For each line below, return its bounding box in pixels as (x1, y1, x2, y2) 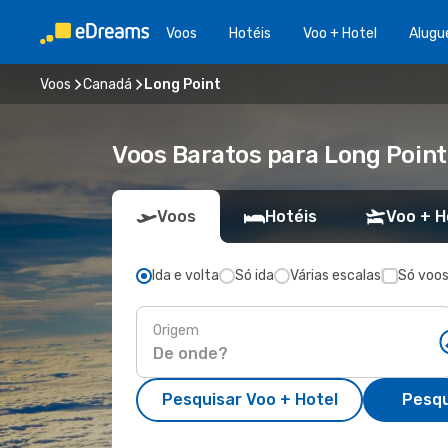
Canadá (83, 75, 132, 93)
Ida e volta (152, 267, 219, 284)
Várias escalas (290, 267, 381, 284)
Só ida (235, 267, 274, 284)
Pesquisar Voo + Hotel (161, 390, 338, 409)
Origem (153, 321, 199, 339)
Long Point (144, 75, 221, 93)
